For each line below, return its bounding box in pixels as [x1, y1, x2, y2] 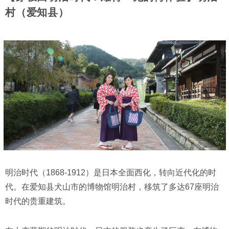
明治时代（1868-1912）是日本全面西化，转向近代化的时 [5, 168, 216, 177]
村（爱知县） [5, 6, 69, 18]
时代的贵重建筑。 [5, 196, 71, 205]
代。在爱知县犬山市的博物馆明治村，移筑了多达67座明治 [5, 182, 219, 191]
